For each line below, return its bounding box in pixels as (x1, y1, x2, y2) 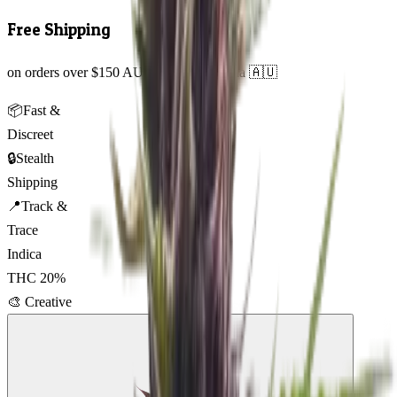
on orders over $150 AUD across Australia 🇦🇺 (7, 64, 277, 80)
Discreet (7, 126, 53, 142)
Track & (21, 198, 67, 214)
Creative (25, 293, 72, 309)
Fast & (23, 102, 60, 118)
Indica (7, 245, 42, 261)
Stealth (16, 150, 54, 166)
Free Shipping (7, 19, 111, 41)
